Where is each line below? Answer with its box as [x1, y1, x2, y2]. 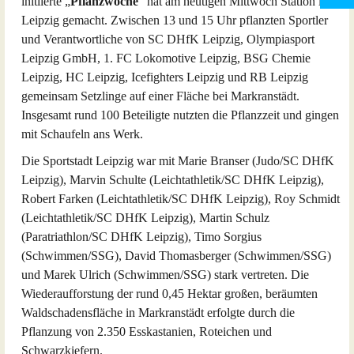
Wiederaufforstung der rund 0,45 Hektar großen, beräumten [21, 287, 318, 300]
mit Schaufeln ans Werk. [21, 127, 143, 141]
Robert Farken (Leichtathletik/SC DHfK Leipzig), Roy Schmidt [21, 192, 340, 205]
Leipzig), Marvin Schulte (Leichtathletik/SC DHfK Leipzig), [21, 173, 324, 186]
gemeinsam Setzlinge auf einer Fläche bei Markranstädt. [21, 89, 299, 103]
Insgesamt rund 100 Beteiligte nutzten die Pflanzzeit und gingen [21, 108, 339, 122]
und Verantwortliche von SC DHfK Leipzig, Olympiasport [21, 32, 314, 46]
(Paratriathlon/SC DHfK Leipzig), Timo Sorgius [21, 230, 262, 243]
